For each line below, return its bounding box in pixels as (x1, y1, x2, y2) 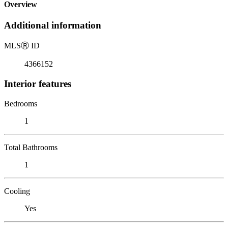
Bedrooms (4, 99, 37, 108)
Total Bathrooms (4, 142, 58, 152)
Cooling (4, 186, 30, 195)
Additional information (4, 20, 101, 31)
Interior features (4, 78, 71, 89)
